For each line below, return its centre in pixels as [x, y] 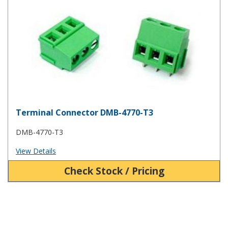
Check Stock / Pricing [114, 170]
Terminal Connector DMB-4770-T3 [84, 113]
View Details [36, 151]
